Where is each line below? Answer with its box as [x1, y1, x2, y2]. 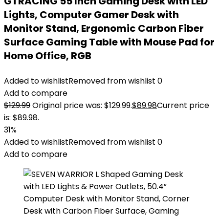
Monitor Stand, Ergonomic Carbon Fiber [4, 22, 204, 35]
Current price [157, 100, 209, 111]
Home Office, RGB [4, 49, 91, 63]
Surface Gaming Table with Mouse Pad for [4, 35, 215, 49]
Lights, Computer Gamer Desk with [4, 8, 179, 22]
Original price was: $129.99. [32, 100, 132, 111]
